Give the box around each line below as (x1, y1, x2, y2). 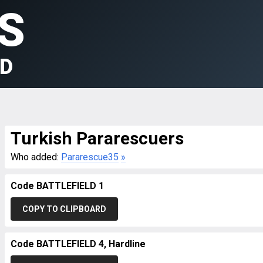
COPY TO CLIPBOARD (22, 204, 106, 214)
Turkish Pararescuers (11, 128, 184, 149)
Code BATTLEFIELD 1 (11, 180, 104, 191)
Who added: (11, 151, 61, 163)
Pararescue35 (61, 151, 119, 163)
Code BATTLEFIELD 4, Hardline (11, 238, 146, 249)
